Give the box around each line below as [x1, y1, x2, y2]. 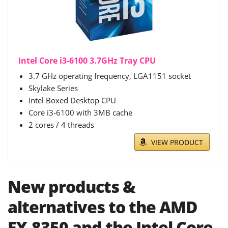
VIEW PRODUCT [151, 137, 203, 148]
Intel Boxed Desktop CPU [28, 95, 116, 106]
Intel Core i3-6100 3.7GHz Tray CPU [18, 55, 156, 67]
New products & [8, 176, 135, 198]
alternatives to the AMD [8, 196, 197, 218]
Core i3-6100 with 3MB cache [28, 107, 132, 118]
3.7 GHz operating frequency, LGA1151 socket [28, 71, 191, 81]
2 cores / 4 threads [28, 120, 94, 130]
